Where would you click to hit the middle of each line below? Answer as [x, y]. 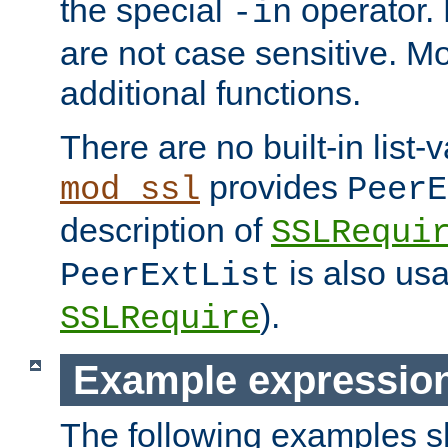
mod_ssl [130, 189]
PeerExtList [170, 275]
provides [273, 186]
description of [165, 229]
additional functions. [210, 92]
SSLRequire [160, 318]
